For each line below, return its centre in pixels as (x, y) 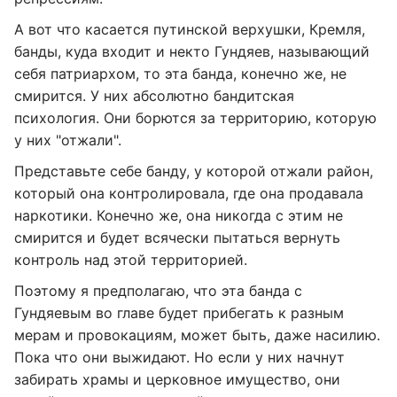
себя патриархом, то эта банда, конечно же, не (180, 74)
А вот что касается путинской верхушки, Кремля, (190, 29)
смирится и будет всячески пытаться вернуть (177, 237)
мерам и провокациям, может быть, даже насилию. (197, 335)
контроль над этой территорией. (131, 260)
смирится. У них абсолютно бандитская (154, 96)
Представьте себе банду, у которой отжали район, (194, 171)
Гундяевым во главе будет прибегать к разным (179, 313)
